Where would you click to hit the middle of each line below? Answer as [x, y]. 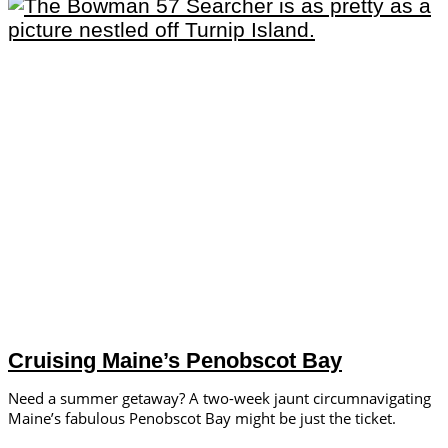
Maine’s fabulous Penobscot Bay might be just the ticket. [202, 417]
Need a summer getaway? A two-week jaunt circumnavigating [219, 397]
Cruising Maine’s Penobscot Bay [175, 360]
